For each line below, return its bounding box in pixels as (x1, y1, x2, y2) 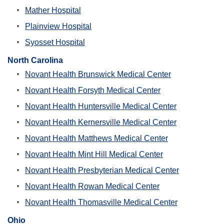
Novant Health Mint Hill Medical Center (25, 150, 163, 159)
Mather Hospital (25, 6, 81, 15)
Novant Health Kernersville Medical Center (25, 118, 176, 127)
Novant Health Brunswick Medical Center (25, 70, 171, 79)
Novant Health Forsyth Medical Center (25, 86, 160, 95)
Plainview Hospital (25, 22, 91, 31)
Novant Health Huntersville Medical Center (25, 102, 176, 111)
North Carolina (7, 56, 63, 65)
